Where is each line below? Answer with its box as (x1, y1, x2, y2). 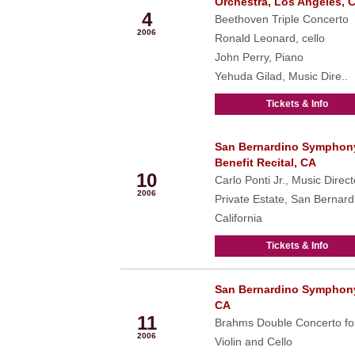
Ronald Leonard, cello (214, 32, 325, 44)
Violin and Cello (214, 335, 292, 348)
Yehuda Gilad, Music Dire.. (214, 70, 348, 82)
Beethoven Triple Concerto (214, 13, 349, 25)
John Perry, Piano (214, 51, 303, 63)
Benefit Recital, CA (214, 156, 316, 169)
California (214, 212, 262, 224)
